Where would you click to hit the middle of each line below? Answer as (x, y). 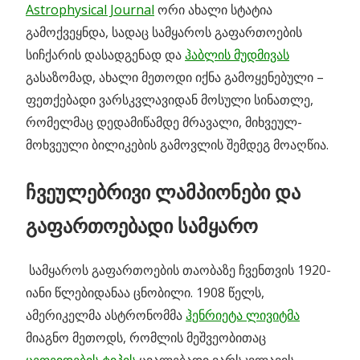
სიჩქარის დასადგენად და (105, 55)
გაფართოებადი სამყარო (142, 226)
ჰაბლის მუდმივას (237, 55)
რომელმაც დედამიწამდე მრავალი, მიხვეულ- (164, 123)
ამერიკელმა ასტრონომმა (106, 315)
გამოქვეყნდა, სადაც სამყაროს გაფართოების (164, 33)
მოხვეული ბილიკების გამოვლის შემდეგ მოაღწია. (177, 145)
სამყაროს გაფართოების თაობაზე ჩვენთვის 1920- (178, 270)
